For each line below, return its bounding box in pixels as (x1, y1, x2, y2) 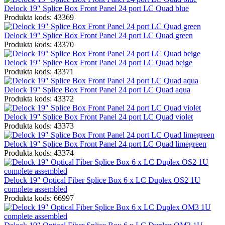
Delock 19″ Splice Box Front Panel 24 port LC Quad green (4, 31, 193, 40)
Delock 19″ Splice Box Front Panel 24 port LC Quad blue (4, 4, 189, 13)
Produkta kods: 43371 (4, 67, 74, 76)
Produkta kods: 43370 (4, 40, 74, 49)
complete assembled (4, 184, 67, 193)
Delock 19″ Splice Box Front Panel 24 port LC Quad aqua (4, 85, 190, 94)
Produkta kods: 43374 (4, 148, 74, 157)
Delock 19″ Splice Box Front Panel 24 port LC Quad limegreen (4, 139, 206, 148)
